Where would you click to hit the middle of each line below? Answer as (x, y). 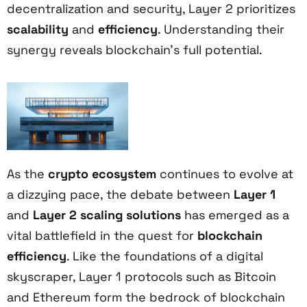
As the (27, 174)
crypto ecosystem (102, 174)
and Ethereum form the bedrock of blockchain (146, 297)
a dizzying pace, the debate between (120, 195)
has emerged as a (235, 215)
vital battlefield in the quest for (102, 236)
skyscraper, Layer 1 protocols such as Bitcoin (142, 277)
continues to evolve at (225, 174)
